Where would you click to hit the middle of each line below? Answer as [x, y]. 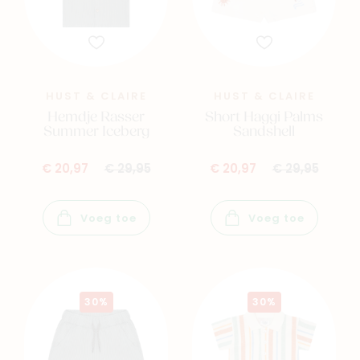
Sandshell [264, 133]
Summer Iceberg [96, 133]
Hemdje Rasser [96, 118]
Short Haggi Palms [264, 118]
